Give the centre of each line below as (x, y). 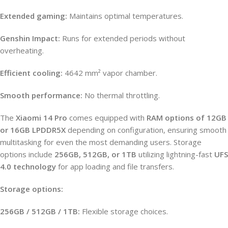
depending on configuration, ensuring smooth (146, 130)
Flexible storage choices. (124, 211)
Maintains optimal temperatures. (125, 16)
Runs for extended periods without (123, 38)
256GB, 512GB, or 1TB (95, 154)
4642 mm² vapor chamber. (110, 73)
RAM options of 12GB (187, 117)
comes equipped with (107, 117)
